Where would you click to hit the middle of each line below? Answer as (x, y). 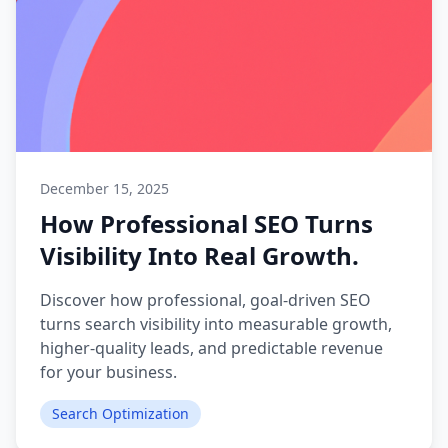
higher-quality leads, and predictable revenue (211, 348)
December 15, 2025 (104, 188)
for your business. (108, 372)
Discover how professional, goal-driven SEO (205, 300)
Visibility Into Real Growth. (199, 255)
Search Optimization (120, 413)
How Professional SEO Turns (206, 223)
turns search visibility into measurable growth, (216, 324)
